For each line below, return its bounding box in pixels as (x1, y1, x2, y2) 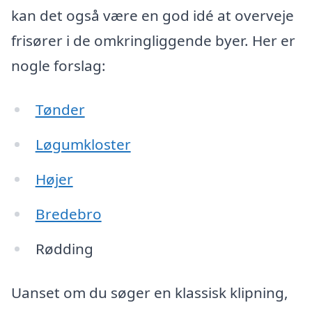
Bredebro (35, 203, 102, 224)
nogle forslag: (11, 55, 106, 75)
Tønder (35, 100, 85, 120)
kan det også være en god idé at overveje (11, 5, 294, 25)
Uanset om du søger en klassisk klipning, (11, 283, 288, 303)
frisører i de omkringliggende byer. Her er (11, 30, 295, 50)
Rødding (35, 238, 93, 258)
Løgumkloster (35, 134, 131, 155)
